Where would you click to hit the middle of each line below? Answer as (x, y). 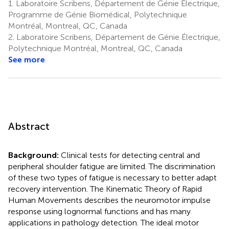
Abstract (29, 126)
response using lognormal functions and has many (99, 211)
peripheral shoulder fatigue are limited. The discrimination (112, 166)
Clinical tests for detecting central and (130, 155)
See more (27, 59)
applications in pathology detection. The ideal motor (104, 222)
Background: (35, 155)
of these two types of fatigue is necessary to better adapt (112, 177)
